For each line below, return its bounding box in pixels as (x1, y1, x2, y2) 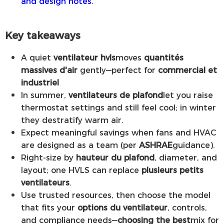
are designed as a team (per (21, 139, 139, 151)
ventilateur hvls (53, 51, 115, 63)
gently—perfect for (77, 64, 158, 76)
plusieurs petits (141, 164, 203, 176)
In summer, (21, 89, 68, 101)
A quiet (21, 51, 53, 63)
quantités (144, 51, 183, 63)
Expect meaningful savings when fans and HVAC (21, 126, 216, 138)
